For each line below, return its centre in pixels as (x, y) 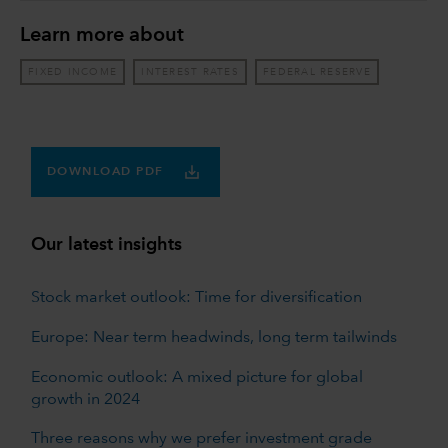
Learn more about (102, 36)
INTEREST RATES (190, 72)
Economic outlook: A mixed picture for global (196, 377)
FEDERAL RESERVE (317, 72)
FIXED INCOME (73, 72)
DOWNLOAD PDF (105, 171)
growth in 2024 (85, 399)
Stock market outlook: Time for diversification (196, 297)
